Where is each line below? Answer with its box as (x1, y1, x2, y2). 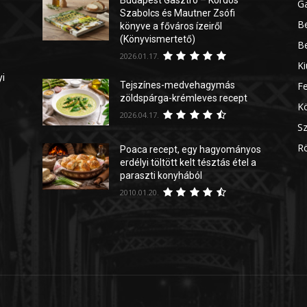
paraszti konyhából (120, 169, 203, 181)
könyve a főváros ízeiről (120, 20, 223, 32)
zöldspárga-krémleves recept (120, 92, 248, 103)
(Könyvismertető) (120, 33, 196, 45)
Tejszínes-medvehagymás (120, 79, 236, 90)
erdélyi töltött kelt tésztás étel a (120, 156, 257, 168)
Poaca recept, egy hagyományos (120, 143, 262, 155)
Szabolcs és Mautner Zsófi (120, 7, 236, 19)
